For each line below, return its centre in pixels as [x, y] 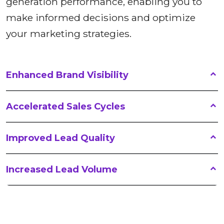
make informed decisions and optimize [101, 17]
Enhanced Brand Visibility [67, 75]
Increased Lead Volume [62, 169]
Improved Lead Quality [60, 138]
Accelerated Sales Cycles [65, 106]
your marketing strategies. [69, 33]
